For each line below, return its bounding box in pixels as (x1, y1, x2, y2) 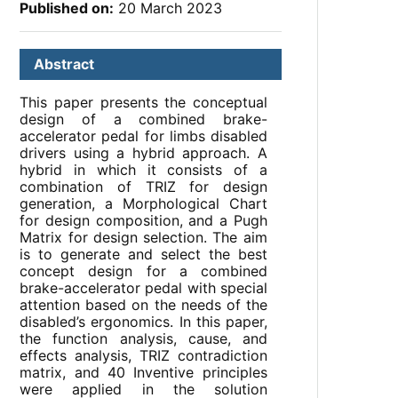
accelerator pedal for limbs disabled (20, 127, 267, 146)
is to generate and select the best (20, 245, 267, 264)
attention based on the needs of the (20, 296, 267, 314)
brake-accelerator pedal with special (20, 279, 267, 298)
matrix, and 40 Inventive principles (20, 363, 267, 382)
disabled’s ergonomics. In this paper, (20, 313, 267, 331)
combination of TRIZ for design (20, 178, 267, 196)
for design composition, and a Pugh (20, 211, 267, 230)
